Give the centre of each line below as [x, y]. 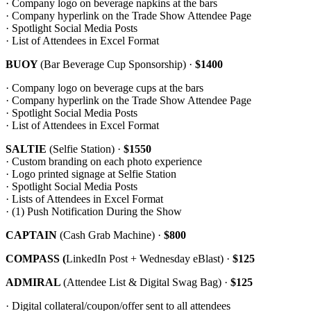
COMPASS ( [36, 259]
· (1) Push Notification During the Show [94, 212]
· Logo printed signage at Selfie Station [91, 174]
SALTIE [27, 149]
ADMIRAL [34, 283]
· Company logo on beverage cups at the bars [106, 88]
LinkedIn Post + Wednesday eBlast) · [149, 259]
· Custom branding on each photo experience [104, 162]
